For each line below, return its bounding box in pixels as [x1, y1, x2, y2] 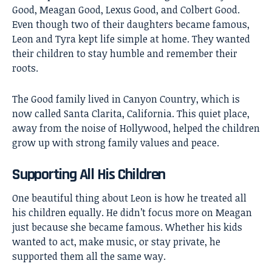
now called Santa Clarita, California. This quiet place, [12, 107, 250, 121]
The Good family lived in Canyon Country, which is [12, 92, 240, 106]
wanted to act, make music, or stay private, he [12, 234, 220, 248]
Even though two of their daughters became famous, [12, 18, 250, 32]
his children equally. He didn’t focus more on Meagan [12, 205, 252, 219]
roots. [12, 61, 38, 75]
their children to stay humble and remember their [12, 47, 237, 61]
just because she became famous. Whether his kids [12, 220, 242, 234]
